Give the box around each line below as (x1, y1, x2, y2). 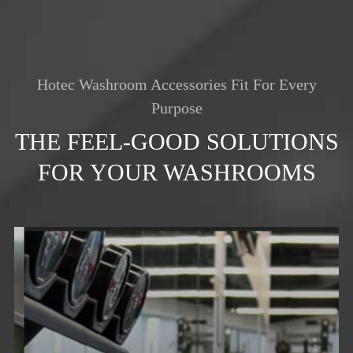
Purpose (150, 98, 203, 117)
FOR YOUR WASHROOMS (37, 158, 316, 185)
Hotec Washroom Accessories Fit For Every (36, 75, 317, 93)
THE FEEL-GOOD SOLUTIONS (14, 128, 339, 154)
